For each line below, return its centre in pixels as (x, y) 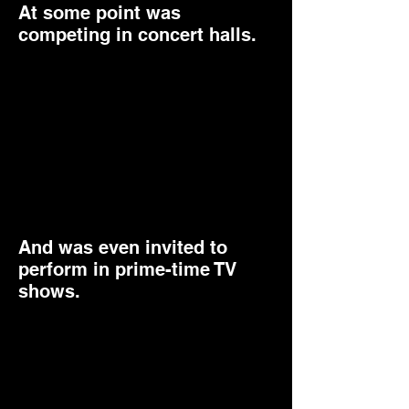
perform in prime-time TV (127, 269)
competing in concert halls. (137, 35)
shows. (49, 291)
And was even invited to (123, 247)
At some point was (100, 13)
